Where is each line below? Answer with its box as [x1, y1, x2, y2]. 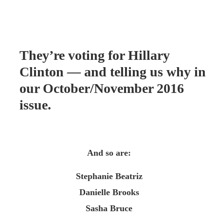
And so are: [87, 148, 131, 158]
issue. [19, 97, 51, 113]
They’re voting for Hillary [19, 48, 170, 63]
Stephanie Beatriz [75, 171, 143, 181]
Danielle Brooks [79, 187, 139, 197]
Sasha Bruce [86, 203, 132, 213]
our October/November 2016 [19, 81, 184, 96]
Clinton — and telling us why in [19, 64, 206, 80]
